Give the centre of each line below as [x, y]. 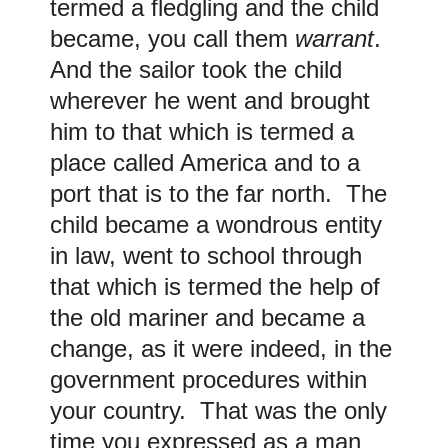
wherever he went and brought [210, 100]
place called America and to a [205, 162]
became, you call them [172, 38]
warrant [334, 38]
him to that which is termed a [202, 131]
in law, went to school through [206, 255]
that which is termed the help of [215, 286]
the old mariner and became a [207, 317]
